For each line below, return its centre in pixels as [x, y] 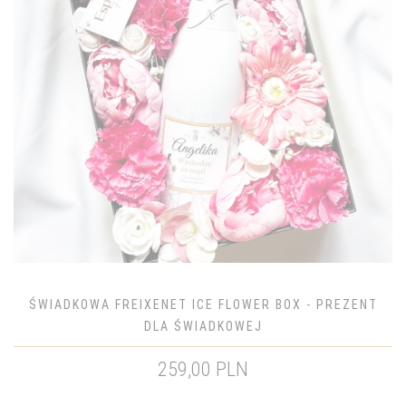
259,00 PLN [203, 369]
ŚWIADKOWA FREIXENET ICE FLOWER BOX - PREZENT [203, 304]
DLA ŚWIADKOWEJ [203, 326]
